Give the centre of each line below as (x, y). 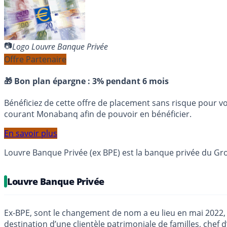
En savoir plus (31, 134)
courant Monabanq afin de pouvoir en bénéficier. (98, 114)
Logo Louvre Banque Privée (60, 47)
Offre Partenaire (35, 59)
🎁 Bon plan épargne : (48, 81)
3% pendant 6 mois (130, 81)
